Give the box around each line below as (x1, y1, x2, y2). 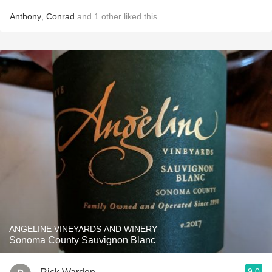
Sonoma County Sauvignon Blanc (9, 235, 155, 245)
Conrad (46, 12, 75, 21)
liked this (121, 12, 157, 21)
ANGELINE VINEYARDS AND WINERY (124, 224, 157, 234)
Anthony (10, 12, 41, 21)
